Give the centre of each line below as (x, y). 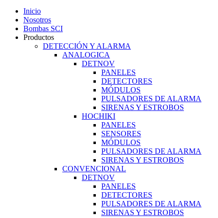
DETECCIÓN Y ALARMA (87, 46)
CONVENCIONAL (94, 169)
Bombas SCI (43, 28)
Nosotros (37, 20)
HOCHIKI (99, 116)
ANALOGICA (86, 55)
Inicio (32, 11)
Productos (39, 37)
